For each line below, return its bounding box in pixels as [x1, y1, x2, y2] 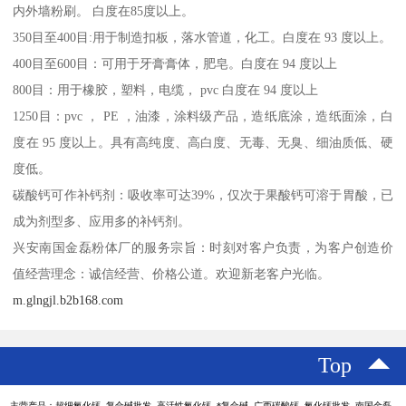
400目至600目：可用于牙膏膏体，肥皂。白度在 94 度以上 [13, 56, 338, 72]
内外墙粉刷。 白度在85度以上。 [13, 4, 195, 19]
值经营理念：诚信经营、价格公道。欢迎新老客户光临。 [13, 266, 331, 282]
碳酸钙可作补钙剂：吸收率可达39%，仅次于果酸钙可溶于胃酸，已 [13, 188, 393, 203]
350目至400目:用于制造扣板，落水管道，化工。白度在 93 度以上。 [13, 30, 392, 45]
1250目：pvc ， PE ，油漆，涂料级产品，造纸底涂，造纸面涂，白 [13, 109, 393, 124]
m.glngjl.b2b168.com [13, 293, 124, 308]
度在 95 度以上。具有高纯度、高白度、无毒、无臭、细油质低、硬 [13, 135, 393, 150]
